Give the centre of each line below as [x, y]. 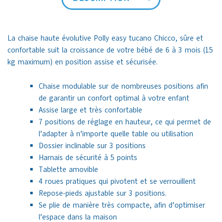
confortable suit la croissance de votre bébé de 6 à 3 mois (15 [110, 50]
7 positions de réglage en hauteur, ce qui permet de [125, 122]
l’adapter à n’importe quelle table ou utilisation [116, 134]
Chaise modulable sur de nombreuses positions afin [123, 86]
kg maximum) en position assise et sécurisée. [83, 62]
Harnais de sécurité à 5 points [88, 158]
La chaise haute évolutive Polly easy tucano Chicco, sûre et [105, 38]
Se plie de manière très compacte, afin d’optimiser [122, 205]
